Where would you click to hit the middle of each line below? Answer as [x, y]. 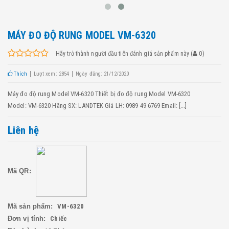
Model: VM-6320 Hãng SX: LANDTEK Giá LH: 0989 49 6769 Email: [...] [97, 106]
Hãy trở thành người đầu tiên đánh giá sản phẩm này [122, 54]
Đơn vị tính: [28, 219]
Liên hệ [23, 131]
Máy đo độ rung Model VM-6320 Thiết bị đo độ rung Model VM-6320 [99, 94]
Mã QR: [20, 171]
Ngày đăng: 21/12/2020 [102, 74]
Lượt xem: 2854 [51, 74]
